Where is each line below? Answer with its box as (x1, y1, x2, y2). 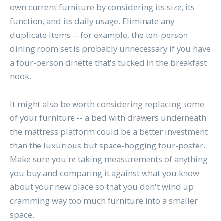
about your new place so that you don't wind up (9, 181, 194, 192)
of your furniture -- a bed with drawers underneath (9, 111, 206, 123)
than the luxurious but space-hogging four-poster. (9, 139, 205, 151)
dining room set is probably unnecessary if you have (9, 42, 211, 54)
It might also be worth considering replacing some (9, 98, 204, 110)
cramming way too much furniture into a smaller (9, 194, 198, 206)
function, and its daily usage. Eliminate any (9, 15, 174, 27)
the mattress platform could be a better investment (9, 125, 208, 137)
